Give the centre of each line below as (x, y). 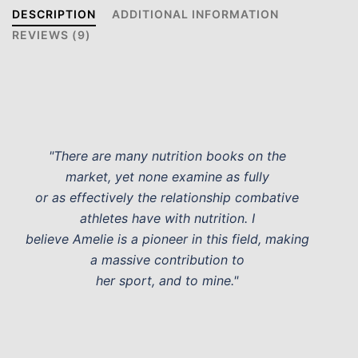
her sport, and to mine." (167, 281)
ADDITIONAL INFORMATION (195, 14)
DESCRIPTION (54, 14)
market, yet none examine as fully (167, 177)
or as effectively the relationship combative (167, 198)
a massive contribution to (167, 260)
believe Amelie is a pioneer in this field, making (167, 239)
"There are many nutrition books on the (167, 156)
